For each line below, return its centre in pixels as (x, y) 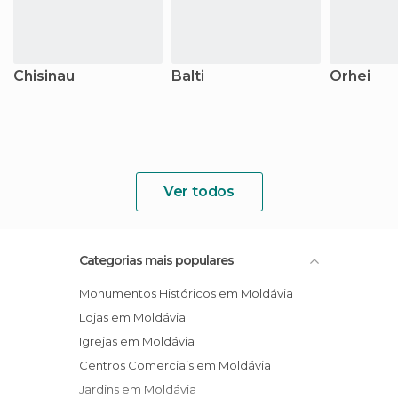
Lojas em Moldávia (135, 317)
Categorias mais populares (156, 260)
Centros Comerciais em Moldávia (179, 365)
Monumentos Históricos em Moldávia (191, 293)
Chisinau (44, 76)
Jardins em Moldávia (140, 389)
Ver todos (199, 191)
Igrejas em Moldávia (138, 341)
